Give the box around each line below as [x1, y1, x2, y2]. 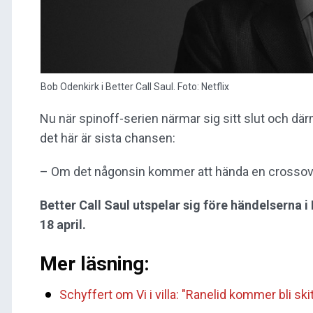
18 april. [40, 217, 86, 232]
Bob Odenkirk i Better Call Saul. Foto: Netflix [41, 80, 229, 92]
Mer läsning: [40, 252, 150, 275]
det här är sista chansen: [40, 130, 175, 145]
